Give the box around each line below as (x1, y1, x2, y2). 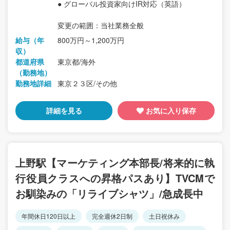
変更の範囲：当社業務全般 (57, 20, 144, 31)
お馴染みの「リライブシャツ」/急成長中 (15, 186, 203, 201)
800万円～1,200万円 (57, 35, 124, 46)
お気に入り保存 (145, 105, 196, 116)
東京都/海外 (57, 56, 95, 67)
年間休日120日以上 (22, 212, 75, 221)
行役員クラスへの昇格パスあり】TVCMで (15, 170, 215, 186)
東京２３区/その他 (57, 78, 117, 89)
